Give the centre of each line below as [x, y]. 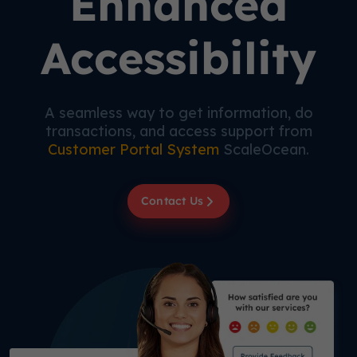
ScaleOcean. [266, 149]
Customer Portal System [135, 149]
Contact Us [172, 201]
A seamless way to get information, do [178, 113]
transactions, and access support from [178, 131]
